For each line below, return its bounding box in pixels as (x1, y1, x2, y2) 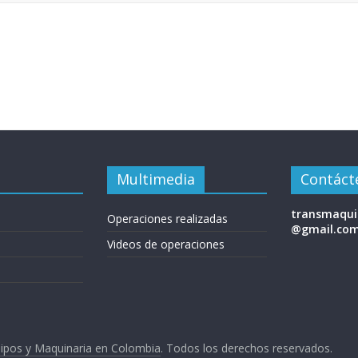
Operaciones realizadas (107, 211, 228, 226)
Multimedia (117, 169, 195, 189)
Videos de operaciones (107, 237, 225, 252)
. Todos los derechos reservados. (161, 340, 332, 356)
